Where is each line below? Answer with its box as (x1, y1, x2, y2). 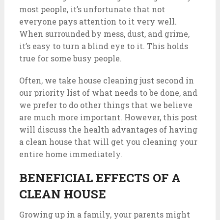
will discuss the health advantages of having (19, 124, 197, 135)
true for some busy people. (19, 53, 122, 63)
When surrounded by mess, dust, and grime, (19, 28, 190, 39)
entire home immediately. (19, 149, 122, 159)
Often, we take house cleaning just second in (19, 75, 194, 85)
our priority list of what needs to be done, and (19, 87, 197, 98)
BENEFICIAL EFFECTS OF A (19, 170, 181, 186)
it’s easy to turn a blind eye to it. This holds (19, 41, 188, 51)
